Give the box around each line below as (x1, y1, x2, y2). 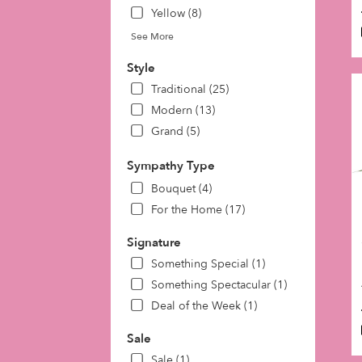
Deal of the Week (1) (151, 298, 257, 314)
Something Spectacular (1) (151, 277, 287, 293)
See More (131, 30, 174, 44)
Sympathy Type (127, 158, 215, 175)
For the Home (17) (151, 202, 245, 218)
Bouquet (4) (151, 181, 212, 197)
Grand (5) (151, 124, 200, 140)
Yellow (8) (151, 6, 201, 22)
